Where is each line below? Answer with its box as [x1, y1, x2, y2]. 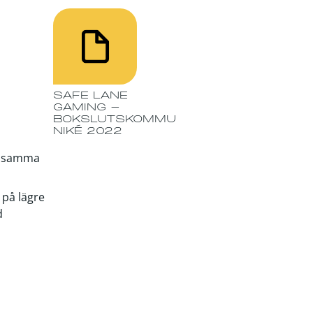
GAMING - [53, 101, 120, 113]
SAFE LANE [53, 89, 128, 101]
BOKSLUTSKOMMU [53, 113, 176, 125]
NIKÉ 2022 [53, 125, 122, 137]
